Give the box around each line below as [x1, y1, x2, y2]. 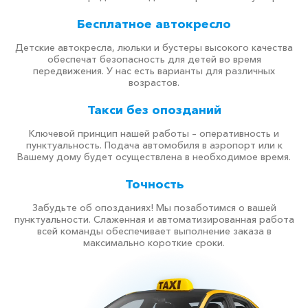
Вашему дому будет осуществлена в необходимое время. [17, 151, 291, 163]
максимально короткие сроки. [83, 236, 225, 249]
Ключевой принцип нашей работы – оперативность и [29, 127, 279, 140]
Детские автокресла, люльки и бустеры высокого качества [15, 41, 293, 54]
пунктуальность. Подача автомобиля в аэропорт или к [25, 139, 283, 151]
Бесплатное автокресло [77, 16, 231, 32]
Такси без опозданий [87, 102, 221, 118]
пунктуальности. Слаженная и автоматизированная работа [14, 213, 294, 225]
